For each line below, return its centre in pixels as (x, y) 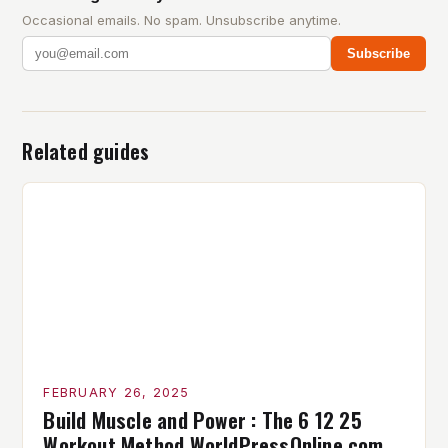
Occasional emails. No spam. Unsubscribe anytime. (182, 19)
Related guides (86, 150)
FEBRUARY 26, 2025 (116, 392)
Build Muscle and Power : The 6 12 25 (202, 419)
